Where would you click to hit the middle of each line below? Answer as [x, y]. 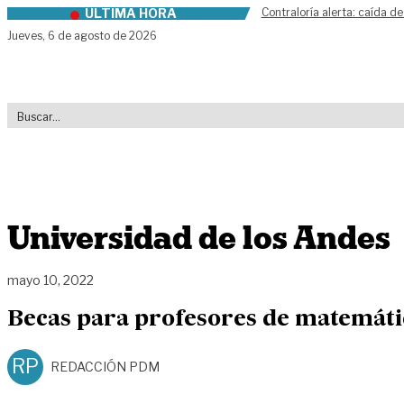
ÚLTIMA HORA [130, 13]
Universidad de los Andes [199, 238]
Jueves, [28, 36]
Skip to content [60, 17]
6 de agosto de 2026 [102, 36]
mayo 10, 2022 [50, 280]
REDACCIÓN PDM [105, 366]
